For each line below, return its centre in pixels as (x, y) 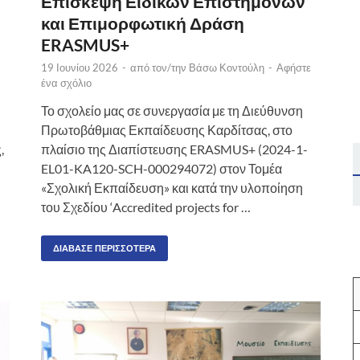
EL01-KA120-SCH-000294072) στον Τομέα (162, 168)
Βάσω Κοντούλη (227, 67)
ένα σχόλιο (66, 82)
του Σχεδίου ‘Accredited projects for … (146, 207)
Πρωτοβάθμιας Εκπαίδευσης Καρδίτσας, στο (167, 129)
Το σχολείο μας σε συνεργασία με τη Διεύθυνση (172, 110)
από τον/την (160, 67)
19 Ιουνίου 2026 (80, 67)
